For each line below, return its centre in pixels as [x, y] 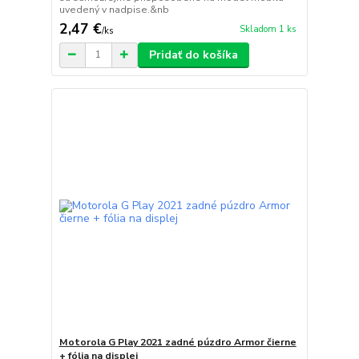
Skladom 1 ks [268, 30]
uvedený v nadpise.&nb [114, 9]
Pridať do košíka [193, 54]
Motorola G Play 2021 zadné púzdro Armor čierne [177, 343]
